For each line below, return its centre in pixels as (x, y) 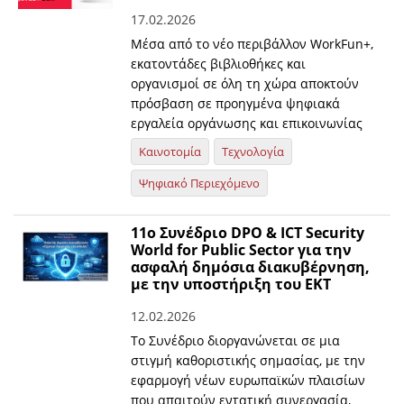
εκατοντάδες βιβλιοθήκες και (219, 64)
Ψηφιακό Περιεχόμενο (200, 184)
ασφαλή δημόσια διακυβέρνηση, (251, 267)
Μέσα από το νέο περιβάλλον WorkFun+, (252, 44)
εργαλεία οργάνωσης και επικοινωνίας (247, 124)
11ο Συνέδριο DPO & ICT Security (248, 233)
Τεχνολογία (253, 152)
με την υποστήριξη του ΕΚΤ (231, 285)
